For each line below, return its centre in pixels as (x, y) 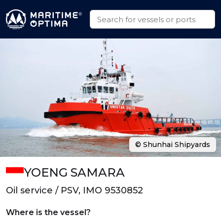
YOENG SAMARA (74, 172)
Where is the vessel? (48, 212)
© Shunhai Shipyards (173, 145)
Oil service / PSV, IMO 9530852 (74, 190)
